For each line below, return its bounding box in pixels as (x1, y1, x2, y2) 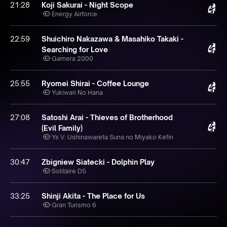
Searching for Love (42, 45, 108, 54)
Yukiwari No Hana (52, 89, 103, 96)
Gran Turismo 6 (52, 201, 96, 209)
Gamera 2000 (52, 55, 93, 62)
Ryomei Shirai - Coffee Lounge (42, 79, 149, 88)
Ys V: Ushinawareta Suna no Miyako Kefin (52, 133, 173, 141)
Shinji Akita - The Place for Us (42, 192, 145, 200)
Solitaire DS (52, 167, 86, 175)
